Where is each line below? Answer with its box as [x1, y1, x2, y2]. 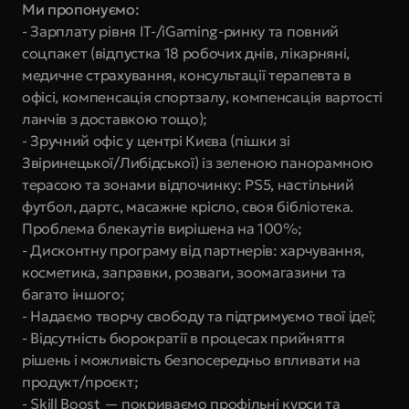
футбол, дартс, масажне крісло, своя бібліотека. [22, 197, 353, 215]
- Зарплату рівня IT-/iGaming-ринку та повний [22, 22, 339, 40]
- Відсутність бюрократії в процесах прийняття [22, 329, 345, 347]
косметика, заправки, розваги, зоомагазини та [22, 263, 346, 281]
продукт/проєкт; [22, 372, 139, 391]
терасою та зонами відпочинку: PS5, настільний [22, 175, 354, 194]
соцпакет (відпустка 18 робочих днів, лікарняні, [22, 44, 350, 62]
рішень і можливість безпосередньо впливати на [22, 351, 361, 369]
